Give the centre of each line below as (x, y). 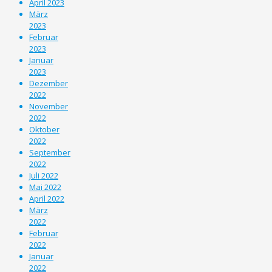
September (50, 152)
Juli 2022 (44, 175)
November (49, 106)
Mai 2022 (45, 187)
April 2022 (47, 198)
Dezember (49, 83)
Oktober (44, 129)
